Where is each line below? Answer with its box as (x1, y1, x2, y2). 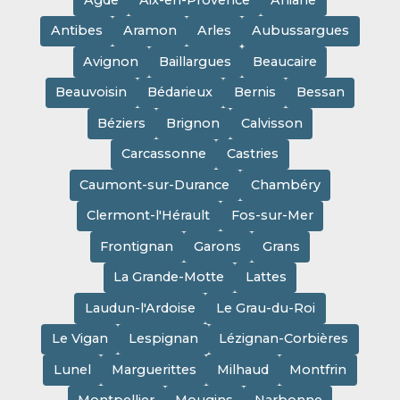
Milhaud (217, 361, 269, 378)
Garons (194, 237, 242, 254)
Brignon (166, 114, 221, 131)
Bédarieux (147, 84, 213, 101)
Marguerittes (111, 361, 196, 378)
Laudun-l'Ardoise (84, 299, 196, 316)
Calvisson (240, 114, 303, 131)
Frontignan (100, 237, 174, 254)
